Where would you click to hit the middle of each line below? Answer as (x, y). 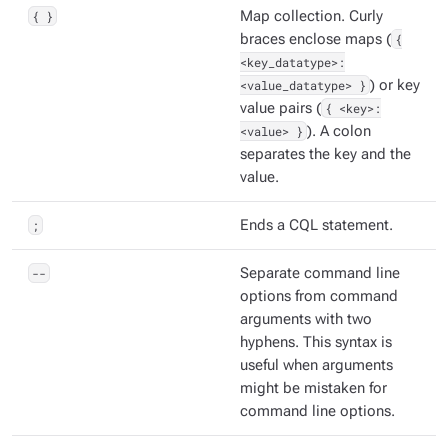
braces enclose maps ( (315, 39)
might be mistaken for (313, 388)
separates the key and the (325, 154)
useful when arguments (316, 365)
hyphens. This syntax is (316, 342)
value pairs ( (280, 108)
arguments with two (306, 319)
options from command (319, 296)
